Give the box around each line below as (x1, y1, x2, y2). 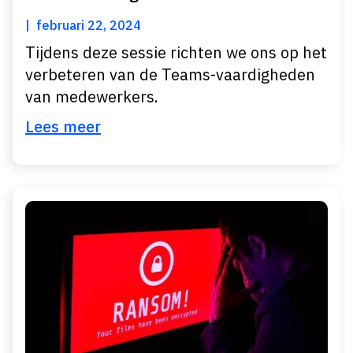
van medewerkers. (25, 86, 158, 107)
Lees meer (25, 116, 101, 137)
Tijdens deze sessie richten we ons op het (25, 42, 327, 63)
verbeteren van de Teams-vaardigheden (25, 64, 315, 85)
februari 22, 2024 (36, 17, 141, 33)
